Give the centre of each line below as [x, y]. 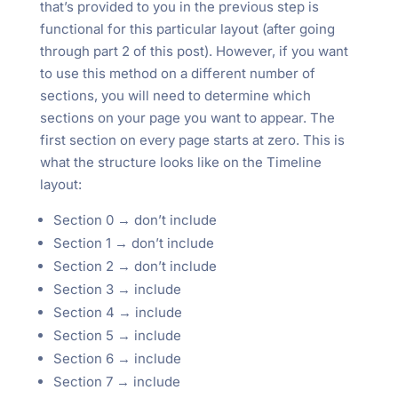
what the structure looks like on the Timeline [180, 162]
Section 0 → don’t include [135, 219]
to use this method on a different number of [177, 73]
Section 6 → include [117, 358]
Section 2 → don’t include [135, 266]
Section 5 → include [117, 335]
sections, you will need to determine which [175, 95]
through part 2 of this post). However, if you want [194, 51]
